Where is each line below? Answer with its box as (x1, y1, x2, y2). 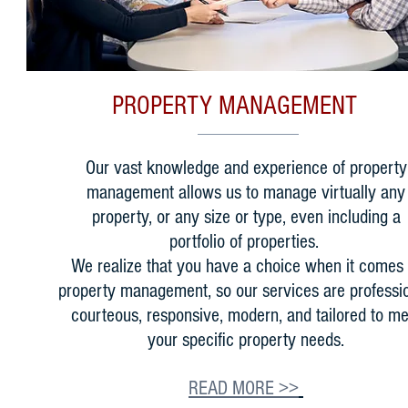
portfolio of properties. (168, 230, 323, 253)
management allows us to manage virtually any (87, 181, 405, 204)
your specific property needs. (148, 329, 344, 352)
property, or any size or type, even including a (91, 206, 401, 229)
